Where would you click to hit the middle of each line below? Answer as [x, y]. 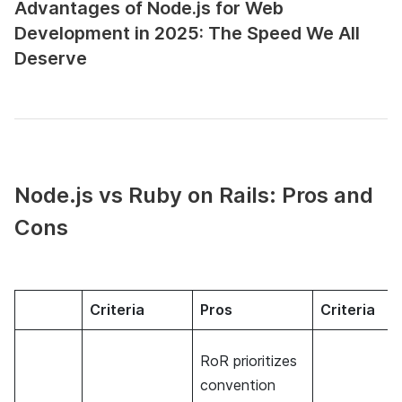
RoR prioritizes [249, 360]
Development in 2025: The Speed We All [187, 33]
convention [238, 385]
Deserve [51, 58]
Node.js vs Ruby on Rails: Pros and [194, 195]
